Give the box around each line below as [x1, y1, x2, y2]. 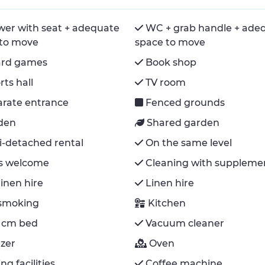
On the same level [146, 137, 232, 148]
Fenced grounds [146, 96, 225, 108]
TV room [146, 76, 186, 88]
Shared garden [147, 117, 220, 128]
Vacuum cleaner [146, 217, 225, 229]
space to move [135, 36, 206, 48]
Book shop [146, 56, 197, 68]
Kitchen [148, 197, 186, 209]
